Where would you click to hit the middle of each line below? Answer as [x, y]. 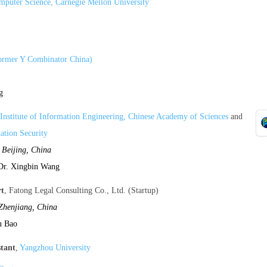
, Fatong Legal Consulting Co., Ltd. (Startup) [81, 190]
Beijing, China [27, 150]
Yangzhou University [55, 248]
